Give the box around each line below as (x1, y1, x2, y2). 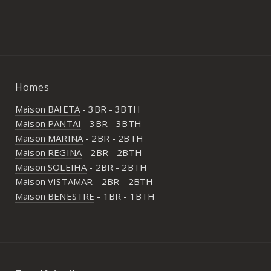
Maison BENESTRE (15, 189, 95, 202)
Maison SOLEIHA (15, 160, 87, 173)
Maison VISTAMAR (15, 175, 93, 188)
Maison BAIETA (15, 102, 80, 115)
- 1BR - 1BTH (94, 189, 155, 202)
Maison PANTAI (15, 117, 81, 129)
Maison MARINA (15, 131, 83, 144)
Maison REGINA (15, 146, 82, 158)
